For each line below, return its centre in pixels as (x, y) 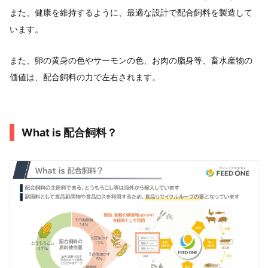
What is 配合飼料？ (69, 133)
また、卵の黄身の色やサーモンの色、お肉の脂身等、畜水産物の (131, 60)
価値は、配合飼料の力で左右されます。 (85, 77)
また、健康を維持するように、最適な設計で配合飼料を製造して (131, 13)
